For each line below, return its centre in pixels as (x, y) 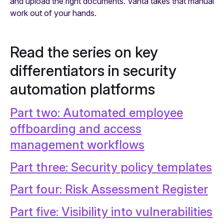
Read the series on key (84, 52)
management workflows (77, 144)
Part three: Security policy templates (111, 167)
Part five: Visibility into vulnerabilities (111, 212)
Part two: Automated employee (96, 112)
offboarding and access (76, 128)
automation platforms (82, 89)
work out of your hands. (53, 13)
